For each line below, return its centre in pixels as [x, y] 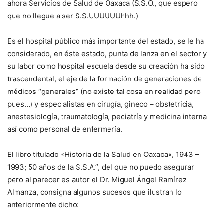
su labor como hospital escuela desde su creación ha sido [106, 66]
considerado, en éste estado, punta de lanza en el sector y [107, 54]
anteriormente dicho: [43, 205]
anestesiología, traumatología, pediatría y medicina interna [107, 117]
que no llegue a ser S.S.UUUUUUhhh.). [74, 16]
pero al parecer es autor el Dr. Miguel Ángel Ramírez [97, 180]
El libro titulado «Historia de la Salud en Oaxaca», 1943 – [103, 155]
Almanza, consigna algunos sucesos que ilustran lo [94, 192]
